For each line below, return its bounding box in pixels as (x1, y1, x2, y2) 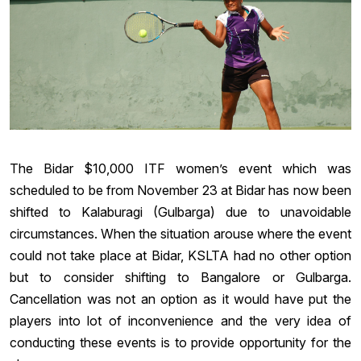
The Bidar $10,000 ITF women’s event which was (10, 160, 351, 176)
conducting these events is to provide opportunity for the (10, 334, 351, 351)
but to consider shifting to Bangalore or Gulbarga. (10, 268, 351, 285)
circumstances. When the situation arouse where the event (10, 225, 351, 242)
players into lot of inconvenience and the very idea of (10, 312, 351, 329)
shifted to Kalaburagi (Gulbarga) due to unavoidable (10, 203, 351, 220)
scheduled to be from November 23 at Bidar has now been (10, 181, 351, 198)
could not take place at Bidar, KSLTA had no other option (10, 247, 351, 263)
